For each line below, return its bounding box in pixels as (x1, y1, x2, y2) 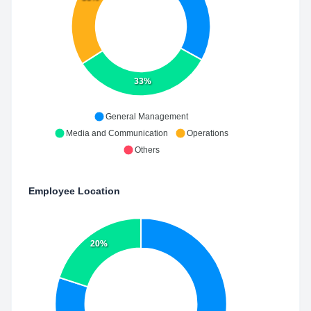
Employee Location (28, 185, 120, 196)
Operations (186, 128, 228, 138)
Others (134, 145, 160, 155)
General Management (106, 112, 188, 121)
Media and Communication (65, 128, 168, 138)
